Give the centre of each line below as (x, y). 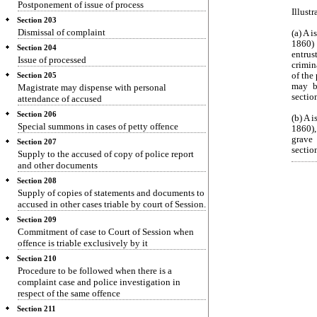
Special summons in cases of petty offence (98, 126)
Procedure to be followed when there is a (95, 271)
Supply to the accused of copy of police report (106, 154)
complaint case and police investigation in (99, 282)
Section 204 (37, 48)
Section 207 (37, 142)
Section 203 (37, 20)
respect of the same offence (69, 293)
